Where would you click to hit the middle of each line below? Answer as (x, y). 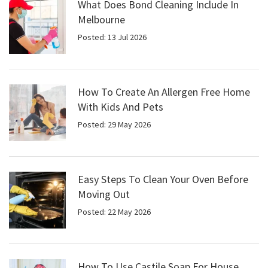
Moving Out (104, 194)
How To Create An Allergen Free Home (164, 92)
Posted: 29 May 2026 (114, 125)
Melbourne (101, 20)
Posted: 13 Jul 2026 (112, 37)
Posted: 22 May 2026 (114, 212)
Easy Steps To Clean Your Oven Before (163, 179)
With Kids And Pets (121, 107)
